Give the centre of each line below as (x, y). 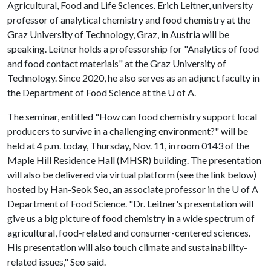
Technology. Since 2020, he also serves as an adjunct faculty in (133, 78)
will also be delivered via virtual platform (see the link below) (132, 175)
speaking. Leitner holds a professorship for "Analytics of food (133, 49)
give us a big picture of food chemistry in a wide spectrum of (131, 218)
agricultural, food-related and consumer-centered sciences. (129, 233)
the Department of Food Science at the (87, 92)
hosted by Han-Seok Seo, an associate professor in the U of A (133, 189)
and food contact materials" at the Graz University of (117, 63)
